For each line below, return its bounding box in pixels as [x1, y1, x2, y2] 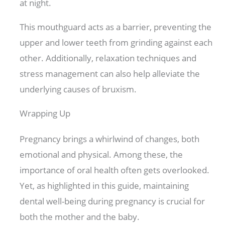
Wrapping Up [20, 107, 71, 120]
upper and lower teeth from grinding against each [20, 37, 213, 49]
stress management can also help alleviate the [20, 68, 200, 80]
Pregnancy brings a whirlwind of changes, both [20, 133, 200, 145]
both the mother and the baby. [20, 211, 142, 223]
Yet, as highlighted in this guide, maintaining [20, 180, 189, 192]
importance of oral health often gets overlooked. [20, 164, 210, 176]
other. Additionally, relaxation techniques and [20, 52, 197, 64]
